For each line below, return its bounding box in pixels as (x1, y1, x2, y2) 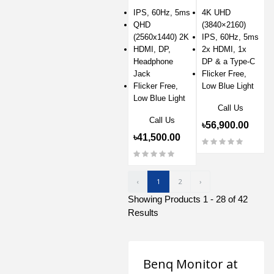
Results (128, 207, 158, 218)
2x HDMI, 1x (202, 44, 246, 54)
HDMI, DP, (133, 44, 171, 54)
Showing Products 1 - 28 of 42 (128, 193, 248, 204)
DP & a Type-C (202, 56, 255, 66)
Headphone (133, 56, 173, 66)
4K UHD (202, 7, 231, 17)
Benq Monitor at (143, 255, 238, 272)
